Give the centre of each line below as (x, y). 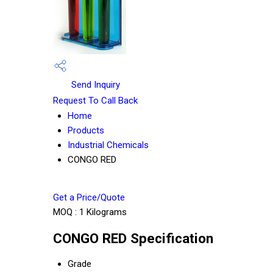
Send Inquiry (94, 85)
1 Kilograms (103, 212)
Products (86, 131)
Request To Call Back (95, 101)
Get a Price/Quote (89, 198)
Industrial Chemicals (108, 145)
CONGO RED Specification (133, 238)
